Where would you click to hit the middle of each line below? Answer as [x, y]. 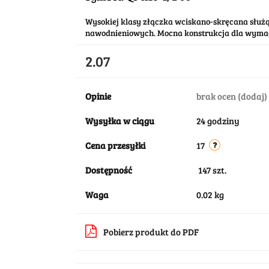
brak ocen [217, 96]
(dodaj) [252, 96]
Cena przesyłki [115, 145]
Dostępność [108, 170]
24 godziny [218, 121]
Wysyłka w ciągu [119, 121]
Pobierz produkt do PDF [151, 232]
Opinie [98, 96]
